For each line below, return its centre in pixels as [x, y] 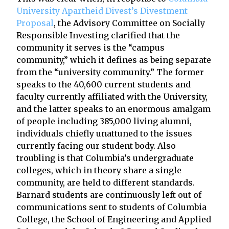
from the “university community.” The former [110, 72]
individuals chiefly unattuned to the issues [104, 133]
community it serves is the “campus [90, 47]
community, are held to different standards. [106, 182]
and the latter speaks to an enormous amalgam [113, 109]
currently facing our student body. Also [96, 145]
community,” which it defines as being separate [114, 60]
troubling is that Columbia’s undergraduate [105, 158]
